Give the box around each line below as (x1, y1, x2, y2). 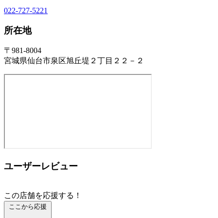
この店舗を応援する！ (4, 191, 82, 200)
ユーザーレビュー (4, 161, 78, 171)
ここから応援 (9, 202, 47, 210)
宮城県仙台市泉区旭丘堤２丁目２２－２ (4, 56, 144, 65)
